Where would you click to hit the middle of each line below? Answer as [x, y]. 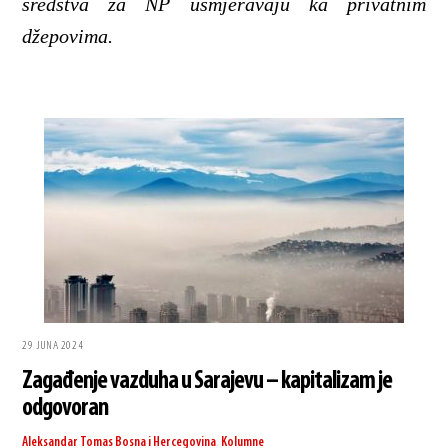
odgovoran [65, 408]
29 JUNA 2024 [53, 345]
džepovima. [68, 36]
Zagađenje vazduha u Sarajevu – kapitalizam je [207, 381]
